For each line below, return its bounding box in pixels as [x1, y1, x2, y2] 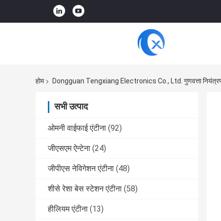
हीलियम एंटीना [48, 204, 88, 214]
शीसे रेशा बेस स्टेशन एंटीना [48, 184, 122, 194]
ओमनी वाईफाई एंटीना [48, 123, 106, 133]
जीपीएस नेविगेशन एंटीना [48, 164, 114, 174]
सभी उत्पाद [54, 101, 88, 112]
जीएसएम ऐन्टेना [48, 144, 90, 153]
